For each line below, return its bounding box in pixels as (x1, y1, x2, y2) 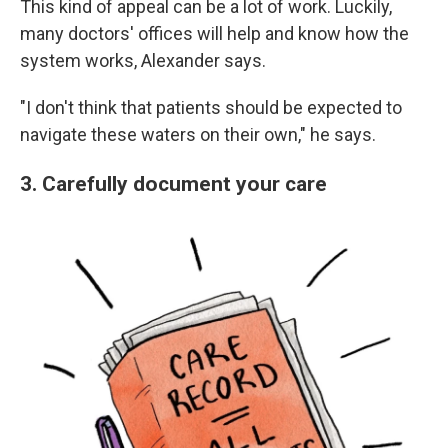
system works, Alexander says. (20, 50, 266, 72)
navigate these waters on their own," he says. (20, 124, 376, 146)
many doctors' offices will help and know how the (20, 23, 409, 45)
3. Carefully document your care (20, 171, 327, 197)
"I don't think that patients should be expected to (20, 97, 402, 119)
